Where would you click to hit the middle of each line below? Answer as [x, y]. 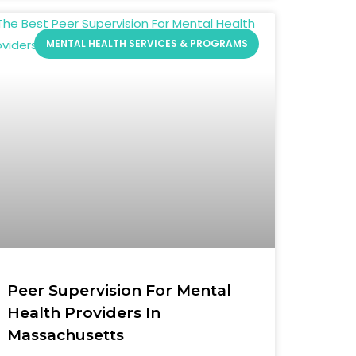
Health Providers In [84, 312]
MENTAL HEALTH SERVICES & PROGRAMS [147, 44]
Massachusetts [66, 335]
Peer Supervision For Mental [120, 290]
